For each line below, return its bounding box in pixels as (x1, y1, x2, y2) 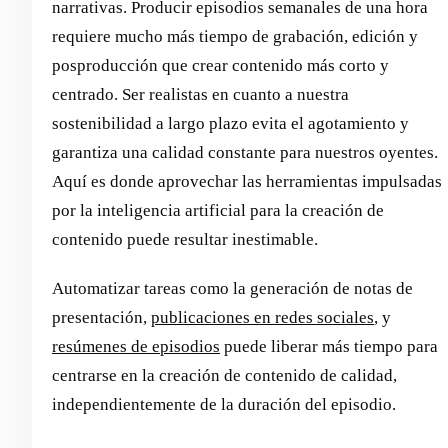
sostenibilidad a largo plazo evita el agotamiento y (52, 114, 409, 134)
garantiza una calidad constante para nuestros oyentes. (52, 143, 438, 163)
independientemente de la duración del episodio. (52, 395, 396, 415)
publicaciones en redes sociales (151, 308, 374, 328)
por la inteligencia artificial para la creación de (52, 201, 384, 221)
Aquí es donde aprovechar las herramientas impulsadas (52, 172, 442, 192)
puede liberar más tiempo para (220, 337, 438, 357)
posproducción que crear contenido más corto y (52, 56, 389, 76)
